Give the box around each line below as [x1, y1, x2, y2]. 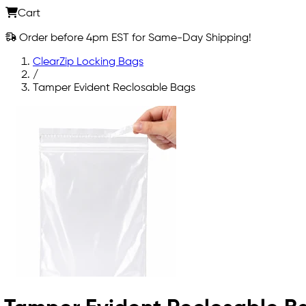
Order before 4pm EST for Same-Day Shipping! [16, 32, 251, 44]
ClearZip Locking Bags [33, 56, 143, 68]
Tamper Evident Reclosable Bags [33, 82, 195, 94]
